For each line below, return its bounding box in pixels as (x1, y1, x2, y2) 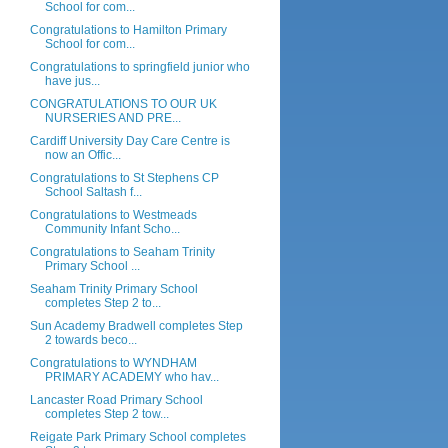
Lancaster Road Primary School (29, 393, 203, 407)
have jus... (44, 74, 100, 88)
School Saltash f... (44, 185, 142, 199)
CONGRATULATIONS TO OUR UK (29, 97, 217, 111)
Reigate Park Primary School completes (29, 430, 246, 444)
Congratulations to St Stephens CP (29, 171, 219, 185)
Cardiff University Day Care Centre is (29, 134, 230, 148)
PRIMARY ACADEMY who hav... (44, 370, 219, 384)
